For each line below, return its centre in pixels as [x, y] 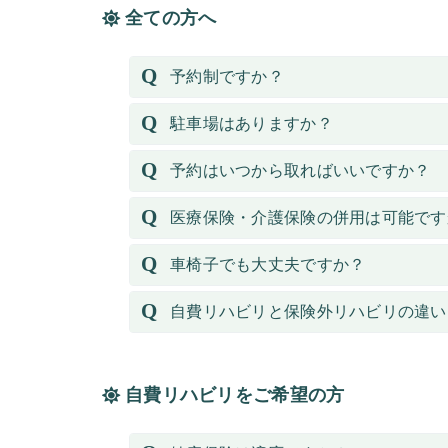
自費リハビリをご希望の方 [235, 395]
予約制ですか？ [227, 76]
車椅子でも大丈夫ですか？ [268, 264]
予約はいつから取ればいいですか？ [300, 170]
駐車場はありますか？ [251, 123]
